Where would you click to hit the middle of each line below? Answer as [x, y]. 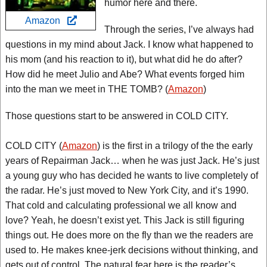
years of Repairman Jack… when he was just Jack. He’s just [132, 161]
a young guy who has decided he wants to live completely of [132, 176]
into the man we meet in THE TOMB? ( [87, 89]
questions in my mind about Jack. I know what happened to [129, 44]
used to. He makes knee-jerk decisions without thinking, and [132, 250]
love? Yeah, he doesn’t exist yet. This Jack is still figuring [125, 220]
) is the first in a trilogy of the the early [175, 146]
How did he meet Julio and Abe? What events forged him [125, 74]
